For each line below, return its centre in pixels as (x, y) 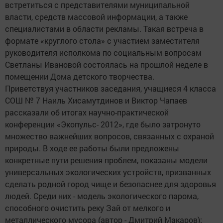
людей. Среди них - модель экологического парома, (102, 196)
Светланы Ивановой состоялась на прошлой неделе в (107, 65)
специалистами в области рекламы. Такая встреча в (104, 29)
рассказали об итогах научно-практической (87, 112)
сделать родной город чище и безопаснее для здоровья (111, 184)
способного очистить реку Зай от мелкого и (88, 208)
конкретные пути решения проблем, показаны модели (106, 160)
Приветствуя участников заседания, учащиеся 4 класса (111, 89)
